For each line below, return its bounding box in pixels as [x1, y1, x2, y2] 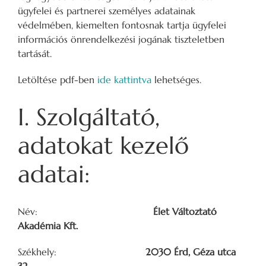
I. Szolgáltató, [18, 102, 160, 132]
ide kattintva [97, 74, 151, 86]
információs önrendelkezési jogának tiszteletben [18, 33, 224, 46]
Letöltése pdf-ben [18, 74, 97, 86]
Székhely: [18, 245, 145, 258]
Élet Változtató [153, 205, 217, 217]
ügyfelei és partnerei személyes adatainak [18, 5, 195, 17]
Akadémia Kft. [18, 219, 78, 232]
